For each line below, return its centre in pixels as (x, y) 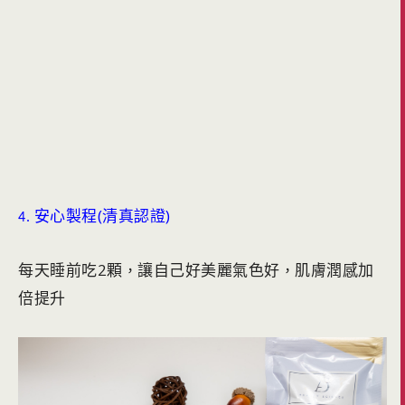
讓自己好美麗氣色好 (209, 269)
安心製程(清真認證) (102, 215)
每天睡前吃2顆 (71, 269)
